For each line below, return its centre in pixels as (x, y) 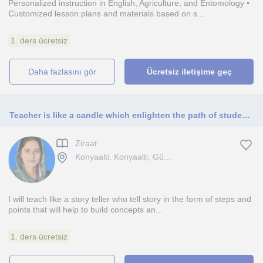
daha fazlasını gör (65, 72)
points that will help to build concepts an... (85, 210)
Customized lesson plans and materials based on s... (106, 14)
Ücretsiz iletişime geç (189, 72)
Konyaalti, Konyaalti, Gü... (123, 157)
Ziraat (86, 144)
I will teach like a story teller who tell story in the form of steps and (130, 199)
